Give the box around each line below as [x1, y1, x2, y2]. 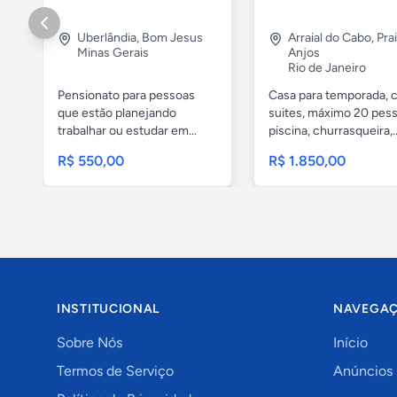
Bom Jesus [142, 29, 203, 45]
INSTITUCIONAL [57, 300, 160, 316]
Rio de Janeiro [288, 59, 366, 75]
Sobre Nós [57, 333, 122, 351]
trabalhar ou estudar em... [58, 122, 197, 138]
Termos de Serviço [57, 362, 174, 379]
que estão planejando [58, 105, 176, 121]
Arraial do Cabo [288, 29, 371, 45]
